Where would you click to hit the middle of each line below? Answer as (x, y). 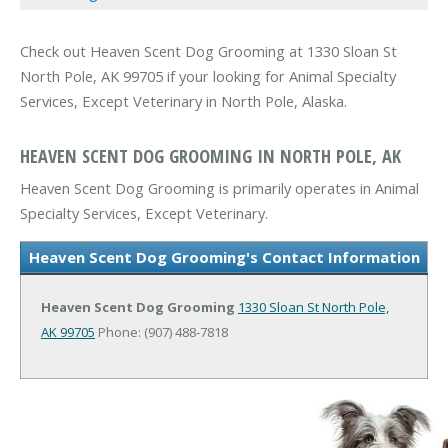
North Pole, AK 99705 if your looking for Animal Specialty (208, 76)
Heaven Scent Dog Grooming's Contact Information (224, 256)
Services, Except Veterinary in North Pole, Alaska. (183, 101)
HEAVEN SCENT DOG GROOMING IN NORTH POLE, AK (210, 155)
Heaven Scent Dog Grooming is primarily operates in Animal (219, 187)
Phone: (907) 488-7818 (161, 331)
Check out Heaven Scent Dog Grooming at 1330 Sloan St (208, 51)
